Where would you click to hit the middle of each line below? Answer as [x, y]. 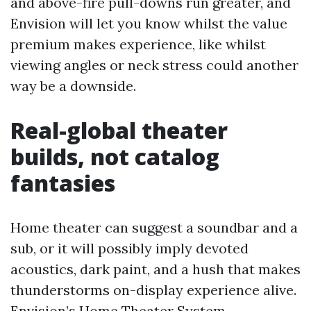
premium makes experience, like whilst [138, 44]
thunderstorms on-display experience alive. [153, 290]
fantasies [63, 183]
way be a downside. [73, 86]
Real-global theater [119, 130]
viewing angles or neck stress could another [154, 65]
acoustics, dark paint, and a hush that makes [155, 269]
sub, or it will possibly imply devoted [129, 248]
